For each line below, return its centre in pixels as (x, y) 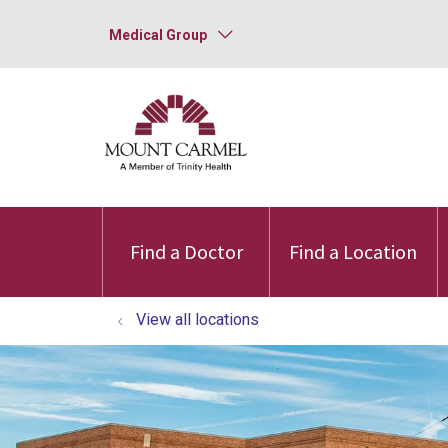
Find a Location (353, 251)
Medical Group (158, 35)
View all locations (197, 319)
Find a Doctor (186, 251)
